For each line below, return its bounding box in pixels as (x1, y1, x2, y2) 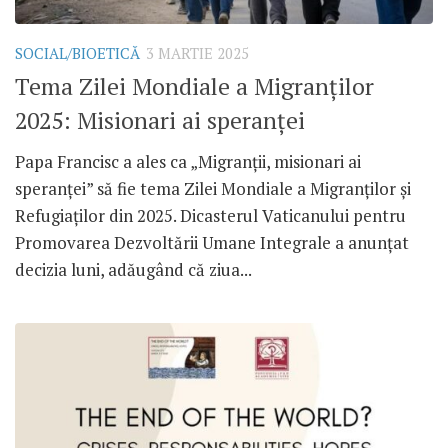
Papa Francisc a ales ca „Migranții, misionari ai (15, 149, 361, 173)
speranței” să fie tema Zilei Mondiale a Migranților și (15, 176, 411, 200)
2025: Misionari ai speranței (15, 104, 305, 136)
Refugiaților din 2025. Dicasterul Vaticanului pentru (15, 203, 406, 227)
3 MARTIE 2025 (146, 43, 249, 63)
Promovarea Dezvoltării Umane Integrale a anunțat (15, 230, 409, 254)
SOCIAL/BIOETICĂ (15, 43, 140, 63)
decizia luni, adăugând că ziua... (15, 257, 252, 281)
